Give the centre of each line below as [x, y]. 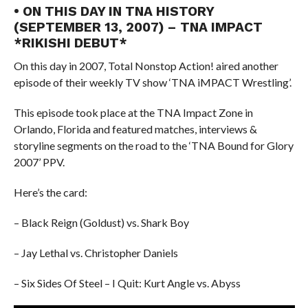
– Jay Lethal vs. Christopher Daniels [96, 253]
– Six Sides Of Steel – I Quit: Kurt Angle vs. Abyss [127, 283]
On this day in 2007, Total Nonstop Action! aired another [146, 66]
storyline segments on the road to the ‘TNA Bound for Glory [153, 145]
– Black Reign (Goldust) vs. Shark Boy [101, 222]
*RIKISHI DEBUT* [70, 43]
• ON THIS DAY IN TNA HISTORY [113, 11]
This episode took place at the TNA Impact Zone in [133, 112]
